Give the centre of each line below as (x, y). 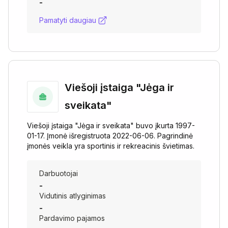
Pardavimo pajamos (72, 218)
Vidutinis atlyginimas (73, 196)
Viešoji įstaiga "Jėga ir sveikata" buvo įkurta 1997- (111, 125)
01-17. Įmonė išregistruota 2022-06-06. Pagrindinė (110, 136)
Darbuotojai (59, 173)
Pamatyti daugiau (68, 20)
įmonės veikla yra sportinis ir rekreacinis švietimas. (111, 146)
